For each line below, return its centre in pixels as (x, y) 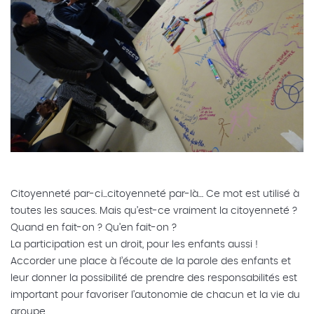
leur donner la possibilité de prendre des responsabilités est (154, 279)
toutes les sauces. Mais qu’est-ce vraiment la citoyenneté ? (154, 211)
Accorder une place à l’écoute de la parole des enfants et (151, 262)
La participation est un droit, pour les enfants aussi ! (134, 245)
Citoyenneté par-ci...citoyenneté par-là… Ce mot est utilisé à (155, 194)
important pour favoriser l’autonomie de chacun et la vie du (155, 295)
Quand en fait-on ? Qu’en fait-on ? (94, 228)
